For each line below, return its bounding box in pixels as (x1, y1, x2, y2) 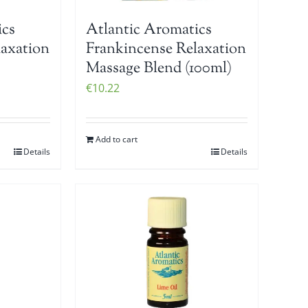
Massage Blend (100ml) (86, 57, 232, 80)
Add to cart (96, 133, 138, 145)
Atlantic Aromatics (86, 19, 212, 41)
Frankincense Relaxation (86, 38, 247, 60)
